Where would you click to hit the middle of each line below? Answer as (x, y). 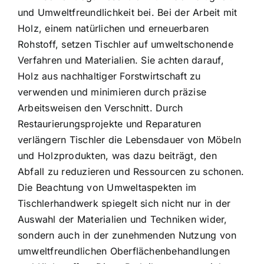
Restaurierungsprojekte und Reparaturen (110, 124)
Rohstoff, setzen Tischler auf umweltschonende (126, 44)
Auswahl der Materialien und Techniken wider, (123, 220)
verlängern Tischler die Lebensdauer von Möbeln (130, 140)
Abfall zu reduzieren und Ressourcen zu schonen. (131, 172)
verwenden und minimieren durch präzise (112, 92)
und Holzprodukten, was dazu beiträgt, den (117, 156)
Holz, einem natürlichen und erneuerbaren (113, 29)
